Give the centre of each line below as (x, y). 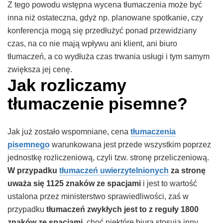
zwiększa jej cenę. (40, 69)
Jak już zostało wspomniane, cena (69, 131)
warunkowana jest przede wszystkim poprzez (130, 144)
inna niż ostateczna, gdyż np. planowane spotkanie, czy (105, 17)
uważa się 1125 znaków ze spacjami (74, 183)
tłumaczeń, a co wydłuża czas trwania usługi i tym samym (109, 56)
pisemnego (29, 144)
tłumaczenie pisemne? (98, 103)
